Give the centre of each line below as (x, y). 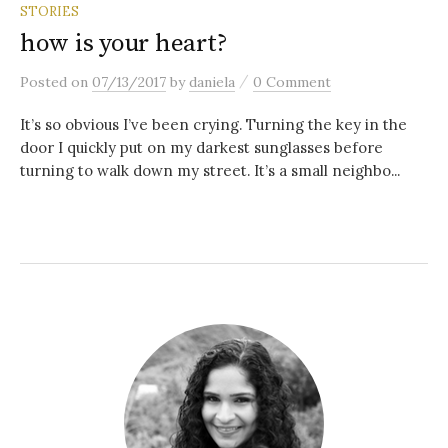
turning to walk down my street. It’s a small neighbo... (210, 170)
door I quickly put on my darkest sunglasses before (201, 147)
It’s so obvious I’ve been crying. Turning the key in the (213, 124)
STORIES (49, 10)
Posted (45, 81)
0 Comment (292, 81)
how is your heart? (124, 43)
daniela (212, 81)
